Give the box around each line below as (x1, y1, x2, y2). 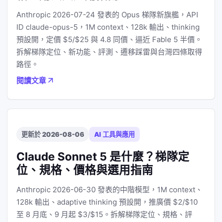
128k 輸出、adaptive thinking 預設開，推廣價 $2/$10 (16, 197, 198, 207)
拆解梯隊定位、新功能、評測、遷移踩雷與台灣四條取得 (16, 47, 202, 56)
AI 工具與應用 (94, 130, 135, 138)
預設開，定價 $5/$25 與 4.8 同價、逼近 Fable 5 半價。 (16, 35, 202, 44)
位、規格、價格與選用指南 (16, 163, 153, 176)
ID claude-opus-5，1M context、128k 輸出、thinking (16, 22, 200, 32)
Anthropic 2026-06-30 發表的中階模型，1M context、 (16, 185, 203, 194)
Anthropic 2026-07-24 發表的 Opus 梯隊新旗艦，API (16, 10, 198, 19)
